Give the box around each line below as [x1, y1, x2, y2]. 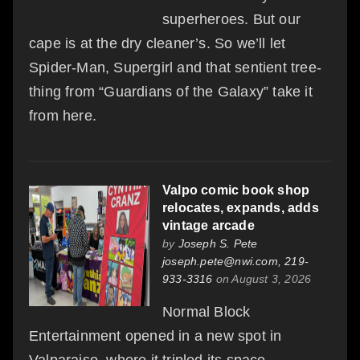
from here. [29, 108, 96, 125]
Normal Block [162, 304, 251, 321]
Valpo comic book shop [162, 183, 310, 198]
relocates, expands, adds [162, 201, 319, 215]
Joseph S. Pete [178, 237, 258, 251]
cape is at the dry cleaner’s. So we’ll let [29, 35, 286, 52]
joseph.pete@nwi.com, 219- [162, 255, 309, 268]
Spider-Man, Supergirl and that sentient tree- [29, 59, 322, 76]
